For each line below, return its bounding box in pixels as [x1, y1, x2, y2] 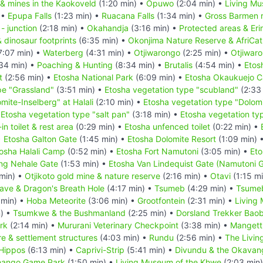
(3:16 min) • [129, 22, 179, 33]
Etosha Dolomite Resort [127, 133, 216, 144]
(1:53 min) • [58, 158, 109, 168]
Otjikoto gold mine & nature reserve [25, 170, 160, 181]
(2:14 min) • [8, 220, 58, 230]
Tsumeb [154, 183, 185, 193]
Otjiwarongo [134, 47, 180, 58]
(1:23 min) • [52, 10, 102, 21]
